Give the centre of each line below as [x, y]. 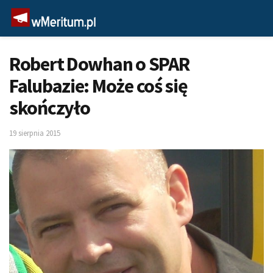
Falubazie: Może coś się [98, 86]
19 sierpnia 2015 [35, 133]
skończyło [50, 108]
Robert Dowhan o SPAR [99, 64]
